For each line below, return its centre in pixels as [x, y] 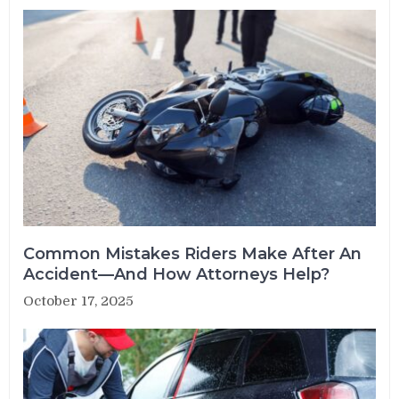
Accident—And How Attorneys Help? [177, 274]
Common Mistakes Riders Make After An [193, 253]
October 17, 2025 [79, 301]
